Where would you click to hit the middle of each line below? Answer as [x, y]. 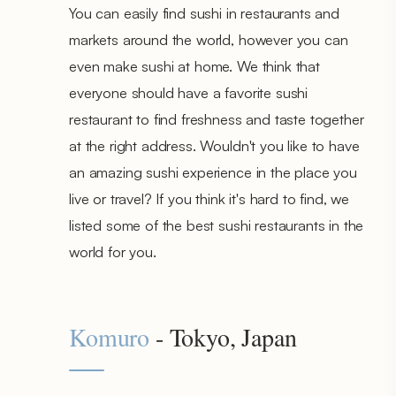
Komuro [110, 336]
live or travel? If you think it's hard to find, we [209, 198]
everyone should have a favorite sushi [189, 92]
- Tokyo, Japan [223, 336]
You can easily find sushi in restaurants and [204, 12]
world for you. [113, 251]
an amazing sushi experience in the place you [213, 171]
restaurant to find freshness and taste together [217, 118]
